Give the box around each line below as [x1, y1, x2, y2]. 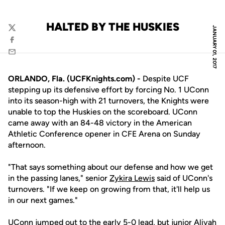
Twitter [8, 28, 32, 37]
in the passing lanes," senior [8, 173, 109, 183]
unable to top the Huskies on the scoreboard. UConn [8, 107, 197, 117]
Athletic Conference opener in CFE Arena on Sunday [8, 129, 200, 139]
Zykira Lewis [109, 173, 155, 183]
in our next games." [8, 195, 78, 205]
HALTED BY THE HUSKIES [46, 20, 179, 34]
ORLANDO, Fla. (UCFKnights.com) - [8, 74, 141, 83]
